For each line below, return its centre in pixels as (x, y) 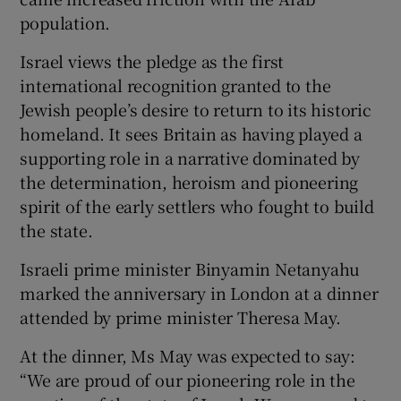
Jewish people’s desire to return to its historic (196, 110)
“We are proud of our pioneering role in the (188, 380)
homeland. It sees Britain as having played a (191, 134)
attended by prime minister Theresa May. (180, 317)
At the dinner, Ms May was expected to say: (188, 356)
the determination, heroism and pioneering (189, 182)
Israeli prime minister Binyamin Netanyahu (190, 269)
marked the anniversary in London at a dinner (199, 293)
